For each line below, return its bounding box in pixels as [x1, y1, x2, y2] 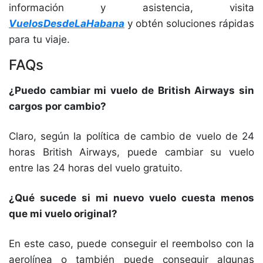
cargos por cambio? [9, 100, 106, 112]
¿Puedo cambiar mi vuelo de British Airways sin [9, 85, 254, 96]
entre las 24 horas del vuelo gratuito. [9, 162, 186, 174]
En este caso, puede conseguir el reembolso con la [9, 238, 254, 249]
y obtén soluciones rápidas [124, 18, 254, 29]
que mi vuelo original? [9, 208, 117, 220]
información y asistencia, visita [9, 2, 254, 14]
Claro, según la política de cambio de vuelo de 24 [9, 130, 254, 142]
